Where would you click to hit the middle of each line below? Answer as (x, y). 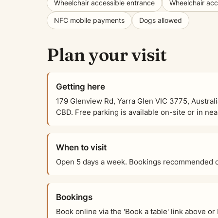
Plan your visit (107, 54)
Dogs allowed (161, 20)
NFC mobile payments (89, 20)
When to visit (81, 147)
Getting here (81, 87)
